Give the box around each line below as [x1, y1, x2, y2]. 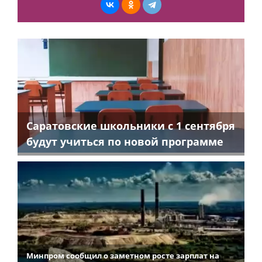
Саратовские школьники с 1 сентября [26, 118, 235, 133]
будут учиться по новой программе [26, 134, 223, 149]
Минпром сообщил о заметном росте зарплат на [26, 250, 219, 261]
